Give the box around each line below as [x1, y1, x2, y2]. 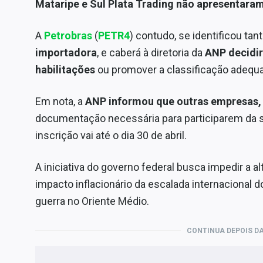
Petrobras [44, 29, 92, 42]
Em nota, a [35, 95, 85, 107]
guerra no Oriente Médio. [35, 194, 149, 207]
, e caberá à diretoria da [97, 46, 205, 59]
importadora [35, 46, 97, 59]
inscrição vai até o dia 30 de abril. [35, 129, 187, 141]
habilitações [35, 63, 97, 76]
